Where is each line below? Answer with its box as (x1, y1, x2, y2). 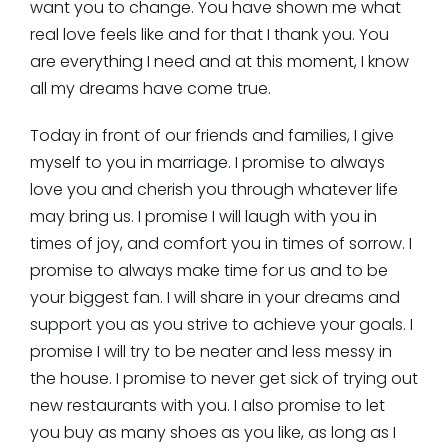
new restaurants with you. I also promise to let (29, 393, 385, 417)
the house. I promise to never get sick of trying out (29, 366, 418, 390)
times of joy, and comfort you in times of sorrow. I (29, 231, 412, 255)
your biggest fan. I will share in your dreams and (29, 285, 400, 309)
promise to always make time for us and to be (29, 258, 388, 282)
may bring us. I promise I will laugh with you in (29, 204, 377, 228)
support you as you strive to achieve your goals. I (29, 312, 413, 336)
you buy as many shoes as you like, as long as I (29, 420, 396, 444)
